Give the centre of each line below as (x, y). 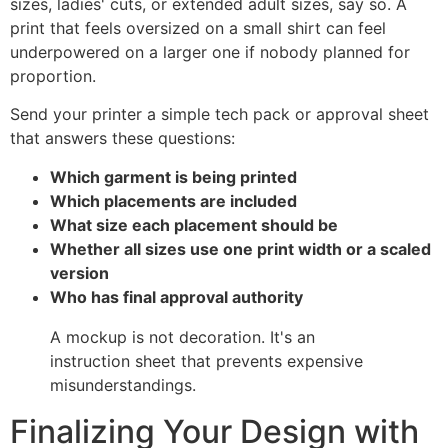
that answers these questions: (122, 138)
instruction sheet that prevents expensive (206, 360)
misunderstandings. (123, 384)
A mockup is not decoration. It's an (182, 336)
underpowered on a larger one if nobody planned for (210, 51)
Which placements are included (173, 200)
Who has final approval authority (176, 296)
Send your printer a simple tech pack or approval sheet (219, 114)
